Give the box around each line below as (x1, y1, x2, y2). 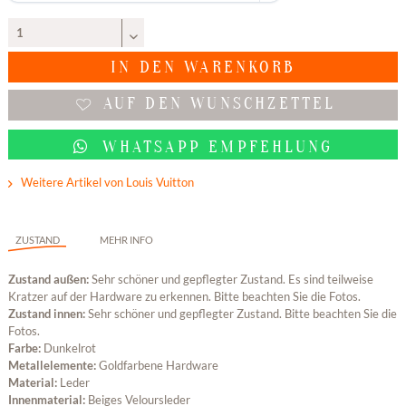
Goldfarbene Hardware (98, 358, 218, 373)
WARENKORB (184, 57, 296, 78)
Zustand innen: (7, 306, 88, 322)
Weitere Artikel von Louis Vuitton (18, 175, 195, 190)
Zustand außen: (7, 272, 92, 287)
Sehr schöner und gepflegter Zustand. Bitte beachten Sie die (87, 306, 397, 322)
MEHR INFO (99, 234, 153, 246)
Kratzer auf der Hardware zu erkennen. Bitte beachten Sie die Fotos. (7, 289, 361, 304)
